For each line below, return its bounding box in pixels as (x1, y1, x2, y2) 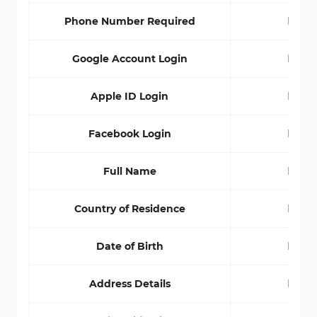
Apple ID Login (91, 90, 168, 103)
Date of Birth (96, 240, 163, 253)
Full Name (103, 165, 156, 178)
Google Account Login (71, 52, 188, 65)
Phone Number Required (64, 15, 195, 28)
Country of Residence (74, 202, 185, 215)
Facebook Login (88, 127, 171, 140)
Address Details (88, 277, 171, 290)
